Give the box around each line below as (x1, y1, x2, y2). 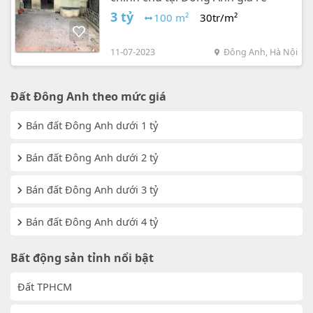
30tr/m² (200, 10, 238, 25)
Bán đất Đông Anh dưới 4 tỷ (26, 214, 158, 229)
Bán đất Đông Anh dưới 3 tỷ (26, 182, 158, 197)
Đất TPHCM (17, 279, 72, 294)
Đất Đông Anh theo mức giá (10, 89, 166, 105)
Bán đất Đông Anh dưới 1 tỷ (26, 118, 158, 133)
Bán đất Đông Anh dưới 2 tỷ (26, 150, 158, 165)
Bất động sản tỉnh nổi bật (10, 250, 154, 266)
